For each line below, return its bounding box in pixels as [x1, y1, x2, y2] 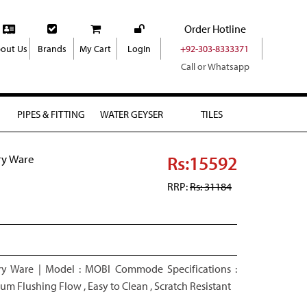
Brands [37, 42, 66, 55]
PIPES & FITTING [17, 107, 85, 121]
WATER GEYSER [99, 107, 163, 121]
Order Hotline [184, 22, 246, 36]
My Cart [79, 42, 112, 55]
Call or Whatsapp [180, 60, 249, 73]
